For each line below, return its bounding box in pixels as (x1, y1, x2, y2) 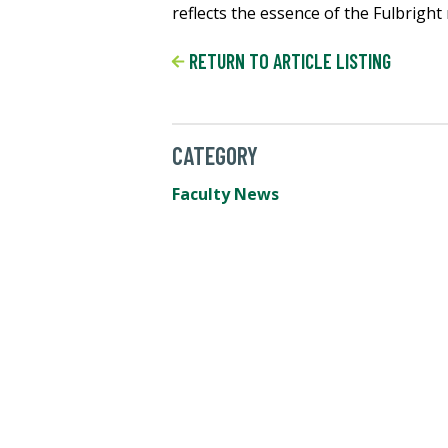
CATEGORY (172, 141, 258, 171)
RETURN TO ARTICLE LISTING (184, 49, 391, 74)
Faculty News (172, 183, 279, 206)
